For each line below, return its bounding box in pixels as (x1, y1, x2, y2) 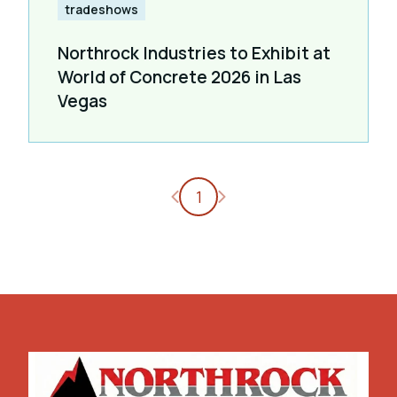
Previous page (178, 184, 284, 206)
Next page (225, 184, 301, 206)
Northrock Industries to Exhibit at (58, 41, 331, 65)
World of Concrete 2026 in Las (58, 65, 301, 89)
